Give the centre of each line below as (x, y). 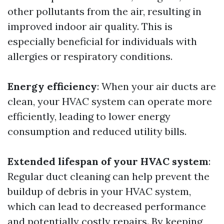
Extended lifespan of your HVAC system (108, 161)
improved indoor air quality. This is (90, 26)
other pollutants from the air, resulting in (104, 11)
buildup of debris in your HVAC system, (99, 191)
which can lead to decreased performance (107, 206)
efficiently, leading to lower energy (89, 116)
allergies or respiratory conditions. (90, 56)
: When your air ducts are (156, 86)
